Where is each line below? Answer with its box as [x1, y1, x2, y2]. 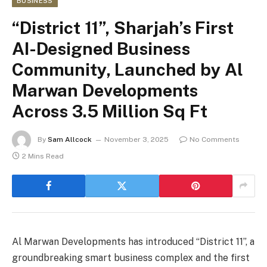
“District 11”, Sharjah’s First [12, 17, 234, 38]
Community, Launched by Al [12, 58, 243, 80]
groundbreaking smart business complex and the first [12, 252, 250, 263]
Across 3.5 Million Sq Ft [12, 100, 207, 122]
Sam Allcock [48, 135, 92, 144]
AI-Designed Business [12, 38, 191, 59]
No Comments [190, 135, 240, 144]
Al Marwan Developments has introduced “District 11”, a [12, 235, 254, 247]
